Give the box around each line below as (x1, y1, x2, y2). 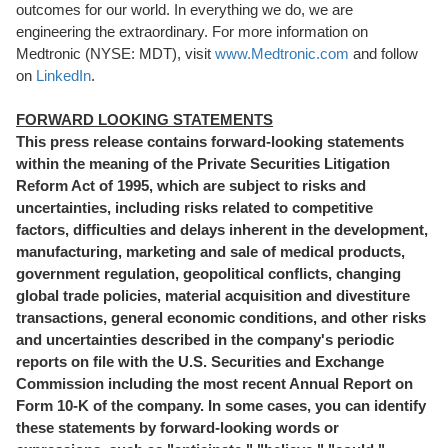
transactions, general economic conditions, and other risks (16, 309, 426, 326)
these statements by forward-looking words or (16, 419, 339, 436)
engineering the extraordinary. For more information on (16, 23, 368, 40)
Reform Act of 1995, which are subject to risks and (16, 177, 366, 194)
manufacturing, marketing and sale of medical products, (16, 243, 405, 260)
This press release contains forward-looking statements (16, 133, 404, 150)
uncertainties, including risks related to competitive (16, 199, 373, 216)
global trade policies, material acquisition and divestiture (16, 287, 410, 304)
